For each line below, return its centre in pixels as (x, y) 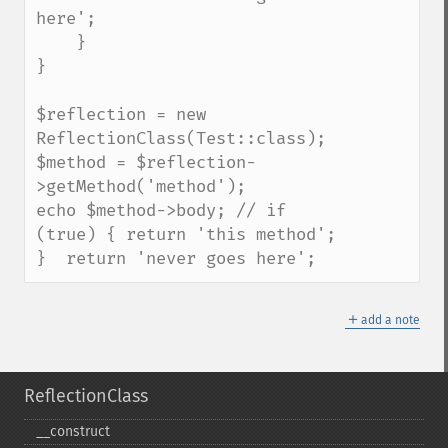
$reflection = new (121, 114)
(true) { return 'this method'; (186, 234)
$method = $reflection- (146, 162)
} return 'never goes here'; (176, 258)
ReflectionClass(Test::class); (181, 138)
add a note (390, 320)
